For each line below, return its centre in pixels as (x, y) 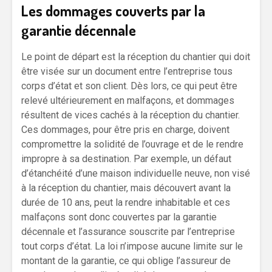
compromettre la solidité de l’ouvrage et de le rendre (132, 144)
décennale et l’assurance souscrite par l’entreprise (128, 231)
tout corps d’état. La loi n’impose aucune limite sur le (132, 246)
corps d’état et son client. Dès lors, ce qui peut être (129, 86)
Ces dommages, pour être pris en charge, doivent (125, 129)
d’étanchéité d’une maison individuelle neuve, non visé (136, 173)
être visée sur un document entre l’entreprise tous (127, 71)
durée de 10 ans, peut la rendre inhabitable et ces (126, 202)
